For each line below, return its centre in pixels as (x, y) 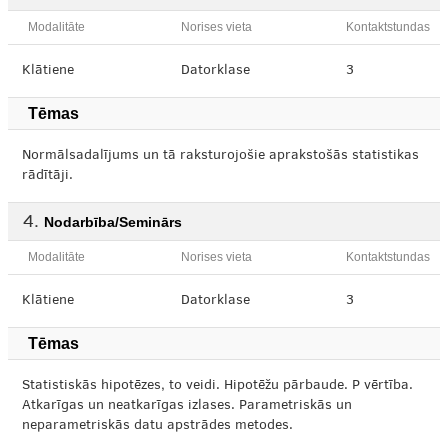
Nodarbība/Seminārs (113, 222)
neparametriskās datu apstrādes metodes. (157, 426)
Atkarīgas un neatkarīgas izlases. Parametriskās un (187, 406)
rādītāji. (47, 176)
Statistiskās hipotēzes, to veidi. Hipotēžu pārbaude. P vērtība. (217, 386)
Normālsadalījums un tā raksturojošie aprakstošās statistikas (220, 156)
